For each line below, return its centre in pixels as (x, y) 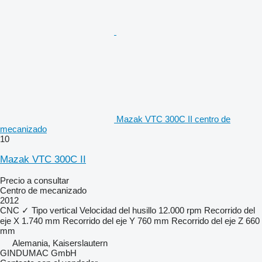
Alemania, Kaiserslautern (60, 243)
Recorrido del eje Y (99, 220)
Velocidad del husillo (118, 210)
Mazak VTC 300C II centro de (173, 119)
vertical (63, 210)
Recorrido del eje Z (207, 220)
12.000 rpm (180, 210)
